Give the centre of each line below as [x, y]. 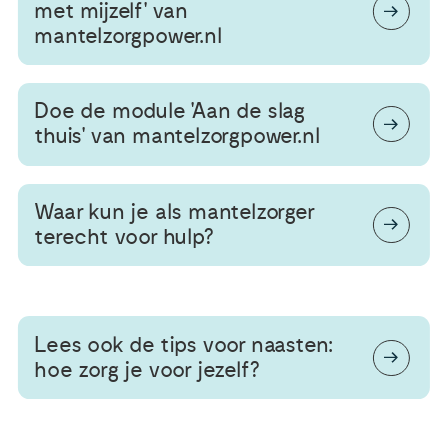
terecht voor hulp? [123, 236]
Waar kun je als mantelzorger [174, 211]
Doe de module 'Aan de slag [169, 111]
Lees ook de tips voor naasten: [184, 344]
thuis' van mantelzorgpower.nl [177, 136]
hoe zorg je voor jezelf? [146, 369]
